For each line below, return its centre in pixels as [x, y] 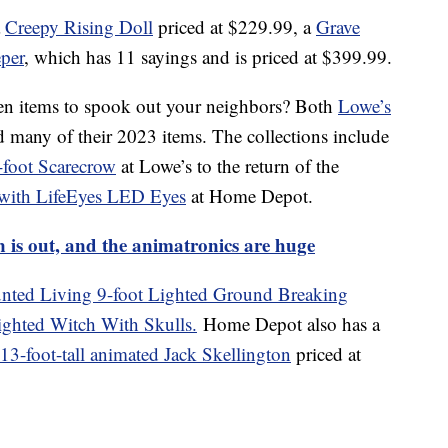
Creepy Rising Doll [79, 26]
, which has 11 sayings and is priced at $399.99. [208, 56]
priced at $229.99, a [234, 26]
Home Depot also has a [288, 323]
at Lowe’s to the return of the [227, 165]
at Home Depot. [249, 195]
